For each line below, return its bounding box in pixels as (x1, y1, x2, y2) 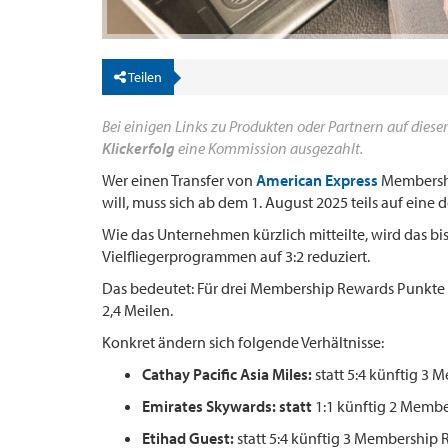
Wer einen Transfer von (102, 169, 256, 190)
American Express (256, 169, 378, 190)
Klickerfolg (102, 137, 175, 158)
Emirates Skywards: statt (142, 395, 312, 416)
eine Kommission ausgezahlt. (175, 137, 363, 158)
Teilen (126, 67, 162, 86)
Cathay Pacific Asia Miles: (142, 363, 312, 384)
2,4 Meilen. (102, 299, 173, 320)
